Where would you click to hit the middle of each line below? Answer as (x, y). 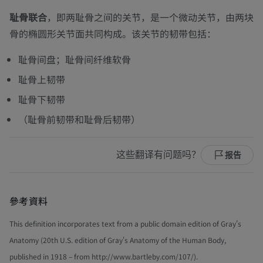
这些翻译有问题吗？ (159, 155)
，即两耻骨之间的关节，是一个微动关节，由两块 (150, 17)
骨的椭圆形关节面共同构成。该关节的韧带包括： (113, 34)
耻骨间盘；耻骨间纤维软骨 (75, 60)
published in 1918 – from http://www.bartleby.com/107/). (104, 256)
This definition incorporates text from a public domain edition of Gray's (125, 223)
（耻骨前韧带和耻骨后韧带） (79, 119)
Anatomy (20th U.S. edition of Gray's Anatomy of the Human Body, (118, 240)
